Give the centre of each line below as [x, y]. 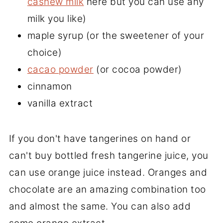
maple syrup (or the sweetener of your [116, 35]
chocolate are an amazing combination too [107, 189]
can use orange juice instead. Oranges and [108, 172]
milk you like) [57, 18]
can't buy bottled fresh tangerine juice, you [109, 155]
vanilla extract [60, 103]
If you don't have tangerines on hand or [100, 138]
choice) [45, 52]
